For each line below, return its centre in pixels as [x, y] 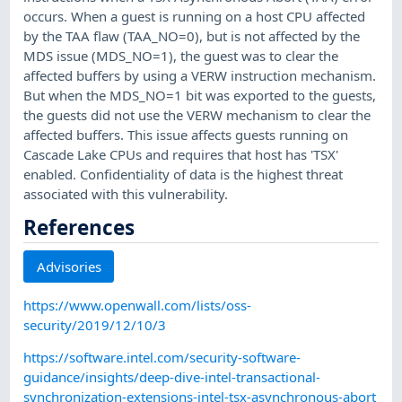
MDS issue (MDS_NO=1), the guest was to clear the [181, 55]
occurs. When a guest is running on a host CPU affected [195, 16]
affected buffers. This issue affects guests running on [186, 134]
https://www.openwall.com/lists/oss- [138, 306]
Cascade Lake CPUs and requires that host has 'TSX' [181, 154]
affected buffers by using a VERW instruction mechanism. [200, 75]
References [79, 227]
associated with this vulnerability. [126, 193]
